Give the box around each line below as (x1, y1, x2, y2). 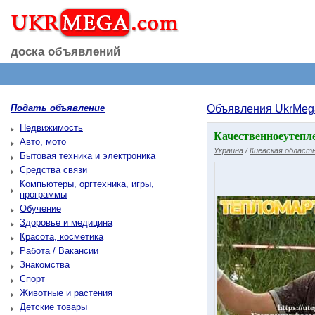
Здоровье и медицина (20, 217, 112, 228)
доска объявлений (11, 45, 120, 58)
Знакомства (20, 259, 70, 270)
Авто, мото (20, 136, 66, 147)
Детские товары (20, 302, 87, 312)
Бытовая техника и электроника (20, 150, 155, 161)
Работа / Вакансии (20, 245, 98, 256)
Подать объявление (11, 103, 105, 113)
